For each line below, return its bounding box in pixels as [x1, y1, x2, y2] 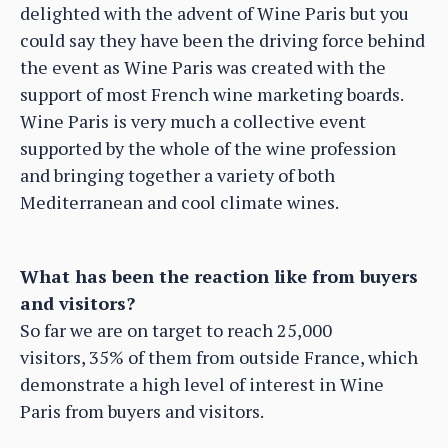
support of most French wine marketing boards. [20, 81, 403, 106]
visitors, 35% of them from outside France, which [20, 344, 418, 369]
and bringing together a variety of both [20, 162, 335, 187]
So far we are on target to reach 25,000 [20, 317, 332, 342]
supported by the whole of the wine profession [20, 135, 396, 160]
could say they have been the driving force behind [20, 27, 425, 52]
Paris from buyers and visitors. [20, 398, 264, 423]
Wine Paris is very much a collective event [20, 108, 366, 133]
